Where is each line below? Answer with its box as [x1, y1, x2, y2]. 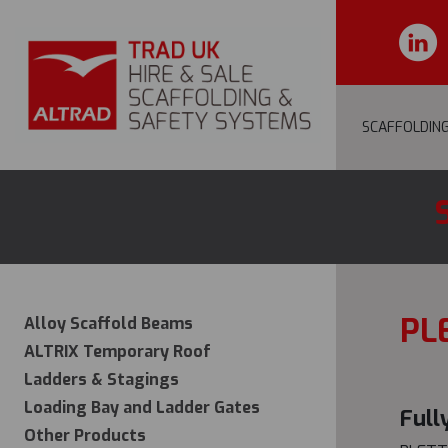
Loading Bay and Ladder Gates [24, 397, 260, 418]
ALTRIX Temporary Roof [24, 341, 211, 362]
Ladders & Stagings [24, 369, 179, 390]
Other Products [24, 425, 146, 446]
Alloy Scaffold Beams [24, 313, 193, 334]
